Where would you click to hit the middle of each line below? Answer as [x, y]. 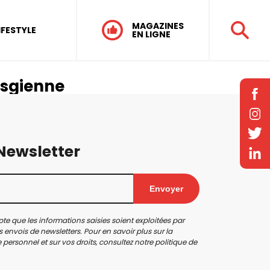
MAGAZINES [158, 26]
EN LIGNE [151, 34]
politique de [176, 242]
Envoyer [166, 189]
